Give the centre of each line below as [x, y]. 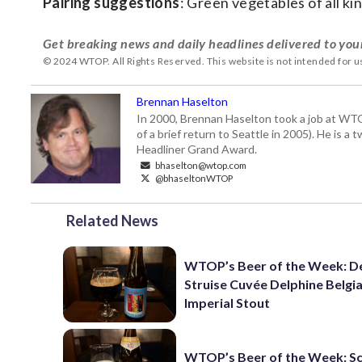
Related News [112, 221]
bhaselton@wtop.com [200, 165]
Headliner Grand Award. [197, 149]
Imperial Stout [227, 303]
